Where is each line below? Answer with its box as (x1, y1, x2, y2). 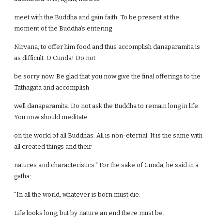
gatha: (14, 172, 31, 180)
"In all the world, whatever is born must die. (14, 191, 141, 198)
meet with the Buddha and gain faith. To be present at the (14, 14, 180, 21)
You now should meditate (14, 113, 88, 121)
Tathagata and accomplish (14, 84, 90, 91)
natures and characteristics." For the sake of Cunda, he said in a (14, 161, 199, 169)
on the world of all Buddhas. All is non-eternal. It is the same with (14, 132, 203, 139)
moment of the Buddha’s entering (14, 25, 112, 32)
